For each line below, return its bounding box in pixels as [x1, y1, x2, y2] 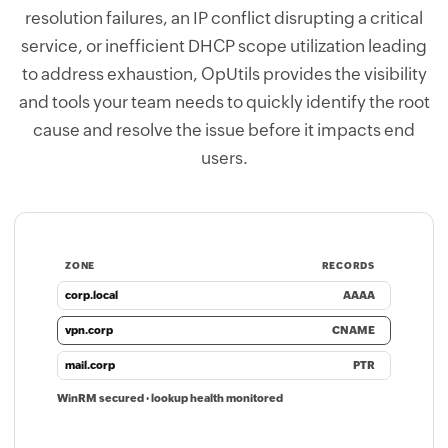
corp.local [65, 288, 118, 301]
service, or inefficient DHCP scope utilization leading [21, 36, 427, 56]
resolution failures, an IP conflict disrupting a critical [25, 8, 423, 28]
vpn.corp [65, 323, 113, 336]
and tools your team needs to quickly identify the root [18, 92, 430, 112]
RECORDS [321, 259, 375, 271]
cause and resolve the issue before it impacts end [33, 120, 415, 140]
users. [200, 148, 248, 168]
